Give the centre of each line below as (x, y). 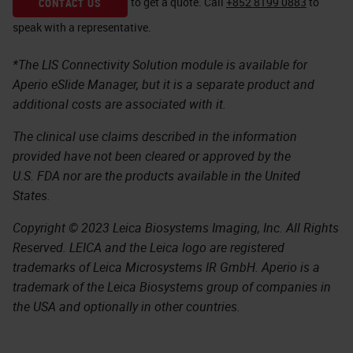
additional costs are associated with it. (119, 104)
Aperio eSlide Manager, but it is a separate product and (163, 84)
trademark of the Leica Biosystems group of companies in (172, 287)
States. (32, 195)
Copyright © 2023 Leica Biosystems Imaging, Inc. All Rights (176, 228)
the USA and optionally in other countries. (126, 307)
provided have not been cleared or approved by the (152, 156)
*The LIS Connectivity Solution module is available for (160, 65)
